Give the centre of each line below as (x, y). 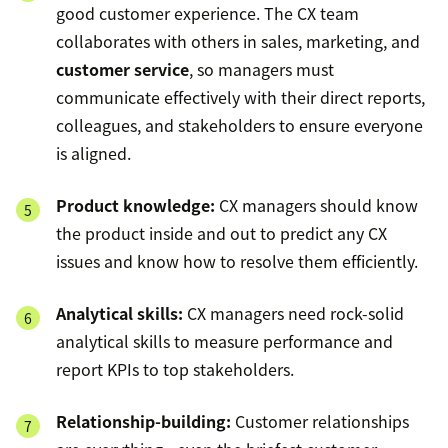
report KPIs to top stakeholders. (175, 369)
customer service (122, 69)
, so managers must (261, 69)
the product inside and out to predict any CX (221, 233)
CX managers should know (316, 205)
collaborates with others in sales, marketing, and (238, 41)
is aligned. (93, 153)
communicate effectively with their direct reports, (240, 97)
